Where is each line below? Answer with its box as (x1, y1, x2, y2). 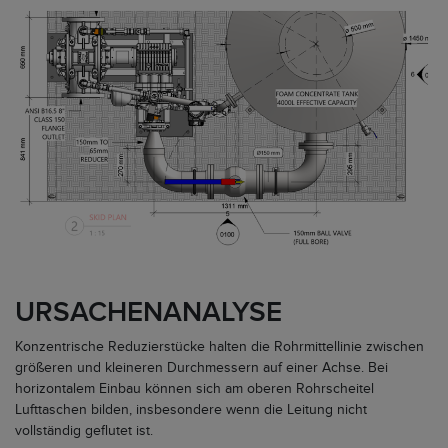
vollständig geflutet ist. (15, 422, 153, 440)
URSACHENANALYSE (15, 296, 282, 330)
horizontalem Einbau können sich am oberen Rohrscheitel (15, 380, 374, 398)
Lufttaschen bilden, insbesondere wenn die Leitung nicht (15, 401, 367, 419)
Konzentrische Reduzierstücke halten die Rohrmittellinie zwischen (15, 338, 424, 356)
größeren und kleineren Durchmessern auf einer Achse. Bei (15, 359, 388, 377)
